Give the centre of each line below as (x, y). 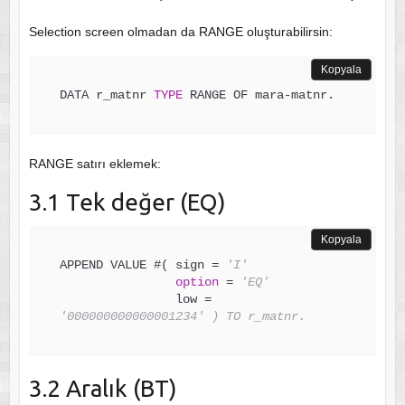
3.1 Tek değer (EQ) (127, 202)
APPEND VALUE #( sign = (142, 264)
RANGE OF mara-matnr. (258, 94)
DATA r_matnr (106, 94)
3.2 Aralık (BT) (103, 388)
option (197, 282)
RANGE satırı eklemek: (94, 163)
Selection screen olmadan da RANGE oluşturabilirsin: (180, 31)
